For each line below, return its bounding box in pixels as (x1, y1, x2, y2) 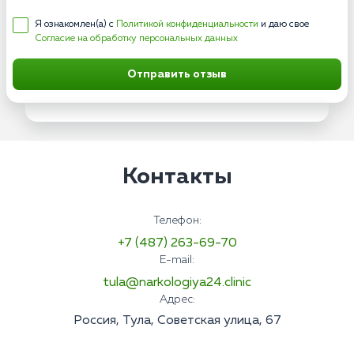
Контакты (122, 166, 232, 188)
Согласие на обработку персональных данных (35, 34, 238, 43)
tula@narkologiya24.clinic (103, 277, 251, 289)
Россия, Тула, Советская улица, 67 (73, 314, 281, 327)
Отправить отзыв (127, 69, 227, 80)
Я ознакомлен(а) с (35, 20, 116, 29)
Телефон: (153, 215, 201, 226)
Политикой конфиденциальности (116, 20, 258, 29)
